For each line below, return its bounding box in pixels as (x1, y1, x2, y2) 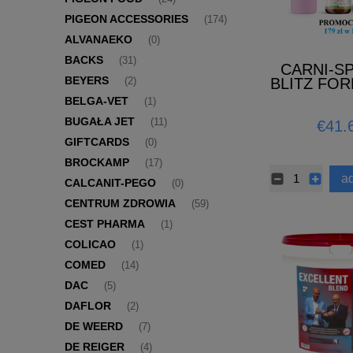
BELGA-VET (65, 95, 128, 108)
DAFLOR (65, 299, 111, 313)
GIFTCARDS (65, 136, 129, 149)
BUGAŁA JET (65, 115, 135, 128)
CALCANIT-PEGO (65, 176, 156, 190)
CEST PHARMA (65, 217, 145, 231)
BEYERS (65, 74, 109, 87)
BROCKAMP (65, 156, 129, 169)
